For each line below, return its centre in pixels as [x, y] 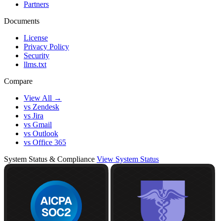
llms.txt [35, 64]
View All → [43, 98]
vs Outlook [41, 133]
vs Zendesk [41, 107]
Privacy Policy [46, 46]
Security [37, 55]
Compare [18, 81]
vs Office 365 [45, 142]
